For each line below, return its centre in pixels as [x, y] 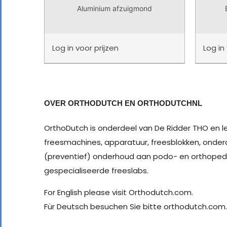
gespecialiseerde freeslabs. [96, 170]
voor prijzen [97, 48]
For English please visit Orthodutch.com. [119, 192]
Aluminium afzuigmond [114, 8]
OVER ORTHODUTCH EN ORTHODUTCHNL [123, 103]
